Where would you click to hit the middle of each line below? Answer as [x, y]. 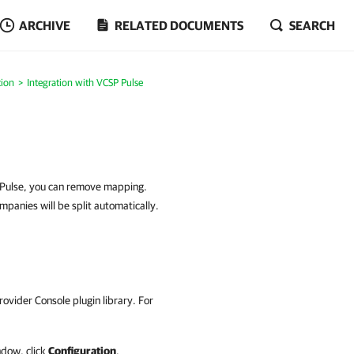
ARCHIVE [45, 25]
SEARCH [312, 25]
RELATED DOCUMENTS [179, 25]
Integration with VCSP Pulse [85, 83]
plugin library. [104, 300]
